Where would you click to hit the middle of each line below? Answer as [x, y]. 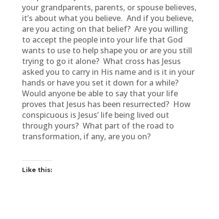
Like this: [37, 170]
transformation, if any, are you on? [86, 136]
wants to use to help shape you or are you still [107, 50]
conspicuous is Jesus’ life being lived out [95, 115]
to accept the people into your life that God [102, 40]
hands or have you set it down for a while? [101, 83]
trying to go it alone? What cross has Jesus [101, 61]
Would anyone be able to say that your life [100, 93]
